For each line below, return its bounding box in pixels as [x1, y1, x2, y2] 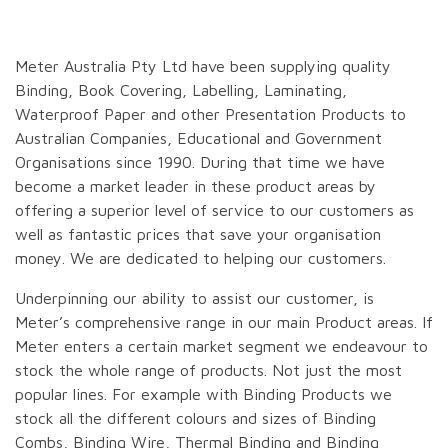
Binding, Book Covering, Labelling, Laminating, [15, 81, 347, 100]
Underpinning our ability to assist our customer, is [15, 289, 374, 308]
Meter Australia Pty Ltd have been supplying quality [15, 57, 391, 76]
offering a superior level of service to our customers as [15, 201, 414, 220]
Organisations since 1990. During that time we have [15, 153, 385, 172]
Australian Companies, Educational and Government [15, 129, 382, 148]
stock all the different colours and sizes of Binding [15, 409, 376, 428]
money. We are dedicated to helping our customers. [15, 249, 386, 268]
